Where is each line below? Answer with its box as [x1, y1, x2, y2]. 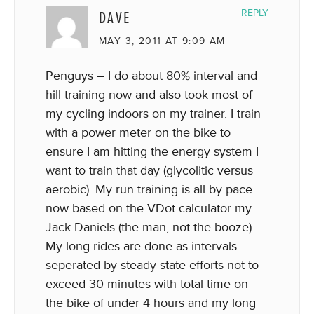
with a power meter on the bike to [46, 125, 231, 140]
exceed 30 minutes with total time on [46, 276, 248, 292]
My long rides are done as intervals [46, 238, 237, 254]
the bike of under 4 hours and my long [46, 295, 256, 310]
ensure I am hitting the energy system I [46, 144, 259, 159]
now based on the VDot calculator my [46, 200, 252, 216]
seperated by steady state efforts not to [46, 257, 259, 273]
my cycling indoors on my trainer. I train [46, 106, 261, 121]
